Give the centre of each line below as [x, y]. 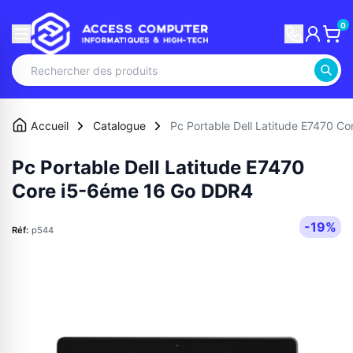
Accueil [50, 126]
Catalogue [119, 126]
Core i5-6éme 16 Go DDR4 [132, 191]
